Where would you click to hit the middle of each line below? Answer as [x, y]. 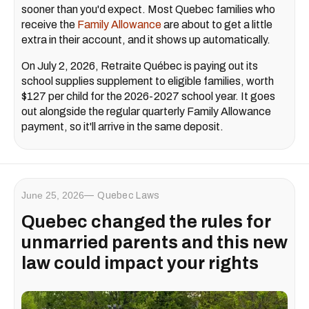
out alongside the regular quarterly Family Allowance [146, 111]
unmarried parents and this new [154, 242]
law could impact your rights [140, 263]
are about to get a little [217, 24]
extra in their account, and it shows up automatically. [146, 39]
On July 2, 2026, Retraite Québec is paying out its [140, 66]
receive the [49, 24]
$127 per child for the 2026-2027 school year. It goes [148, 96]
